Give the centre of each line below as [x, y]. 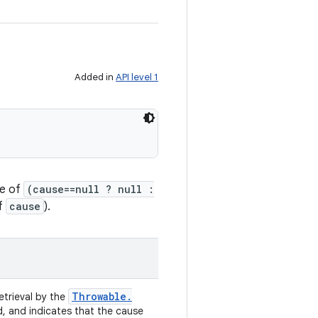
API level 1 [137, 77]
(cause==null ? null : [91, 189]
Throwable [99, 296]
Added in [95, 77]
